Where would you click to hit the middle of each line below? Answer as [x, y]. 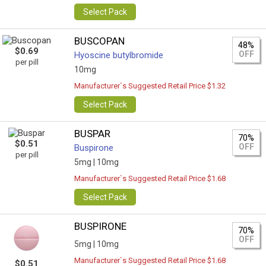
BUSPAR [93, 134]
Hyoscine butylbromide [119, 55]
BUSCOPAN [100, 41]
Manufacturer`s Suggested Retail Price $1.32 [150, 86]
